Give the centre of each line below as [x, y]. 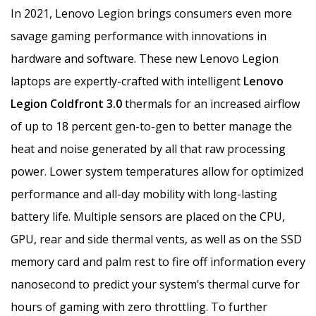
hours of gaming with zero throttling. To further [139, 306]
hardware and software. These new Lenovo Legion [145, 58]
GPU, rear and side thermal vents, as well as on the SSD [156, 239]
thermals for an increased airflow [212, 103]
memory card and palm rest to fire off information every [158, 261]
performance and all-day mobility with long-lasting [144, 194]
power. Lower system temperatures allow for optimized [157, 171]
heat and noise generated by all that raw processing [148, 148]
